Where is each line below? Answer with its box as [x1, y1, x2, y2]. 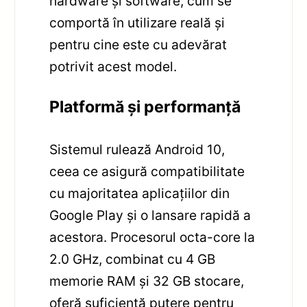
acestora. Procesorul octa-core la [49, 229, 256, 246]
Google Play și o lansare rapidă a [49, 207, 251, 224]
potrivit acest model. [49, 58, 177, 75]
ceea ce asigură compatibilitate [49, 163, 245, 180]
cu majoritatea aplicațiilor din [49, 185, 230, 202]
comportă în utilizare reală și [49, 14, 225, 31]
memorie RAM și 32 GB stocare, [49, 273, 245, 290]
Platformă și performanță [49, 97, 241, 117]
